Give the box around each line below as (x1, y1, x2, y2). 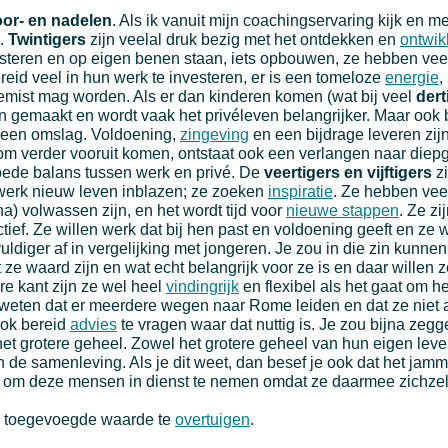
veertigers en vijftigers (264, 163, 432, 181)
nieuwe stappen (286, 201, 399, 219)
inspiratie (268, 182, 333, 200)
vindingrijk (166, 277, 239, 295)
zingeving (180, 125, 249, 143)
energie (385, 68, 439, 86)
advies (70, 315, 117, 333)
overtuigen (175, 410, 250, 428)
